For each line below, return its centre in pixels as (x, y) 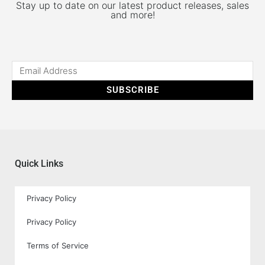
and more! (132, 15)
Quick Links (39, 164)
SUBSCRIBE (132, 90)
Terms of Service (58, 246)
